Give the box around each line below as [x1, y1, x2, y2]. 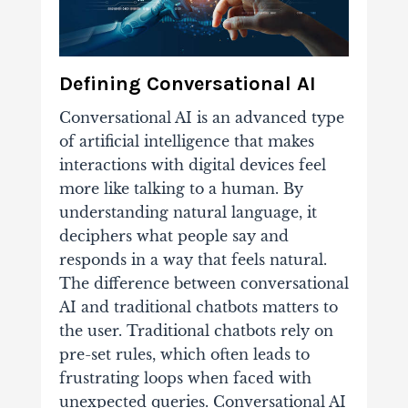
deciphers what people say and [58, 226, 289, 245]
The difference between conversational [58, 273, 349, 292]
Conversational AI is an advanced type [58, 107, 344, 127]
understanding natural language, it [58, 202, 317, 221]
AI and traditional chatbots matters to [58, 297, 338, 316]
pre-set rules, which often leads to [58, 344, 310, 363]
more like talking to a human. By [58, 178, 303, 198]
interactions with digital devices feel [58, 155, 326, 174]
